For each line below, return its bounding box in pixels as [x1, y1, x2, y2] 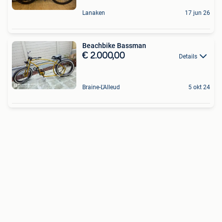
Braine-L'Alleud [82, 84, 120, 91]
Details [179, 53, 197, 60]
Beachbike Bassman [82, 41, 146, 50]
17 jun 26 [185, 9, 210, 16]
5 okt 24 [188, 84, 210, 91]
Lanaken [82, 9, 105, 16]
